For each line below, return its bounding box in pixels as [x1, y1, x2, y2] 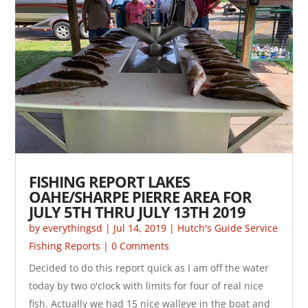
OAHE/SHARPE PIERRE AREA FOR [29, 186, 252, 207]
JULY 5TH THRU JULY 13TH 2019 [29, 201, 246, 222]
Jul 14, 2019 [113, 221, 167, 234]
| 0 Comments [100, 239, 170, 252]
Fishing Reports [29, 239, 101, 252]
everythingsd [43, 221, 103, 234]
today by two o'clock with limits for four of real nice [29, 278, 264, 292]
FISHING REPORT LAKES [29, 170, 190, 192]
